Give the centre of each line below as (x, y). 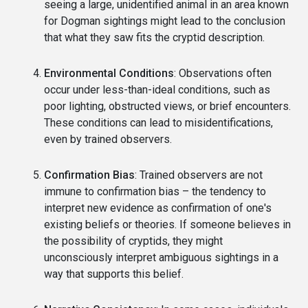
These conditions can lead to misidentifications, (158, 122)
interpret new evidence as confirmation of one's (158, 208)
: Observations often (223, 73)
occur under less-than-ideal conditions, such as (157, 89)
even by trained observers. (108, 139)
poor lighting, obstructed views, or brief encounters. (167, 106)
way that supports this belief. (114, 274)
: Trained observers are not (199, 175)
